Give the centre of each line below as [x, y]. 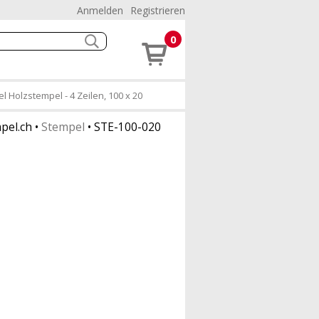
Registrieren [158, 10]
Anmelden [100, 10]
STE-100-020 [127, 127]
